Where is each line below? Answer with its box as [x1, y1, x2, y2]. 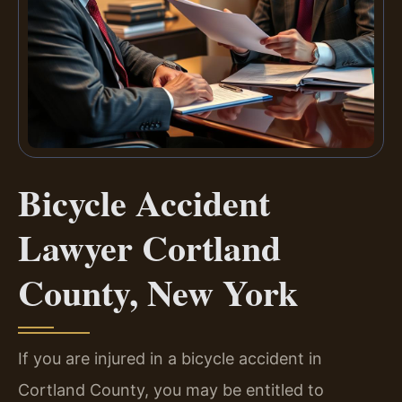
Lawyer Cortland [18, 221, 281, 275]
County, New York [18, 266, 298, 319]
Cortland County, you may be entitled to [18, 380, 324, 400]
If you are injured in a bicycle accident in [18, 349, 322, 369]
